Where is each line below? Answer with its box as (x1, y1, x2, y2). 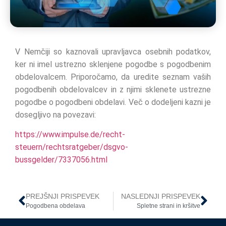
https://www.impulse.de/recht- (15, 130, 125, 140)
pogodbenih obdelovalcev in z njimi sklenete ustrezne (15, 85, 211, 95)
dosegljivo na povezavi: (15, 110, 96, 120)
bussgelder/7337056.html (15, 155, 107, 165)
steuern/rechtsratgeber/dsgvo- (15, 142, 128, 152)
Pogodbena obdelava (26, 202, 86, 210)
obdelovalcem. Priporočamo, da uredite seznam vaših (15, 72, 211, 82)
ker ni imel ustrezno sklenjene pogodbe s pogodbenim (15, 60, 211, 70)
